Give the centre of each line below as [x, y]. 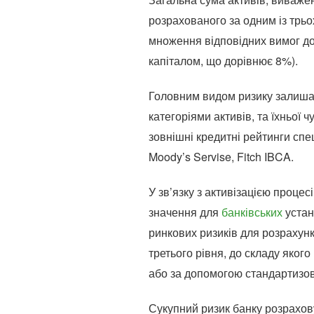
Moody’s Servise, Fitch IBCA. [221, 157]
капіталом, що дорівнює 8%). [223, 61]
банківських [252, 212]
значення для [185, 212]
